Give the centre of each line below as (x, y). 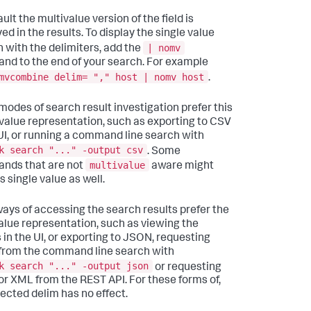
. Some (164, 152)
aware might (182, 166)
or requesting (187, 268)
